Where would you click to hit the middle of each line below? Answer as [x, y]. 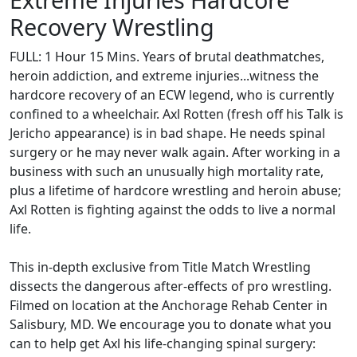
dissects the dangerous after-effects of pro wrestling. [171, 286]
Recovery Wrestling [112, 26]
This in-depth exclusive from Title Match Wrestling [160, 267]
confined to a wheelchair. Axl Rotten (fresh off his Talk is [177, 114]
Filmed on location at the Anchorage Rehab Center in [169, 305]
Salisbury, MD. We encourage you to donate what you [171, 324]
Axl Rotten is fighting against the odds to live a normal [173, 209]
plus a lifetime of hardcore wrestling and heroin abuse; [175, 190]
